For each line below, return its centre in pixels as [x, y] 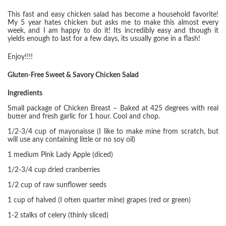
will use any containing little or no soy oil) [71, 140]
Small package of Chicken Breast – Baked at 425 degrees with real [113, 108]
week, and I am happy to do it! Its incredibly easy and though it [113, 31]
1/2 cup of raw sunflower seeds [57, 185]
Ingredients [25, 93]
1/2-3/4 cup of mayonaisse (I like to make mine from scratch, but [113, 132]
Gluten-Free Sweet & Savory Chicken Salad [73, 75]
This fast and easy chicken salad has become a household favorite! [113, 15]
